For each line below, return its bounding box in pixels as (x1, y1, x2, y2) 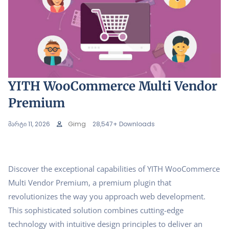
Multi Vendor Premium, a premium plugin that (8, 177, 171, 188)
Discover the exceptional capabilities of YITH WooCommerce (8, 163, 220, 174)
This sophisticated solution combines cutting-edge (8, 204, 184, 215)
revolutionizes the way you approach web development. (8, 191, 205, 201)
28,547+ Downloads (93, 119, 155, 128)
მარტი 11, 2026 (8, 119, 50, 128)
